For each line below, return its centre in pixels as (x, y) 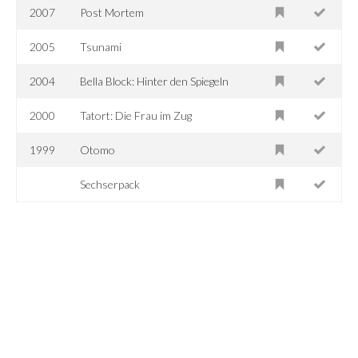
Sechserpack (110, 184)
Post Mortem (112, 12)
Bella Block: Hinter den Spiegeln (155, 81)
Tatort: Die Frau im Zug (136, 115)
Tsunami (101, 46)
